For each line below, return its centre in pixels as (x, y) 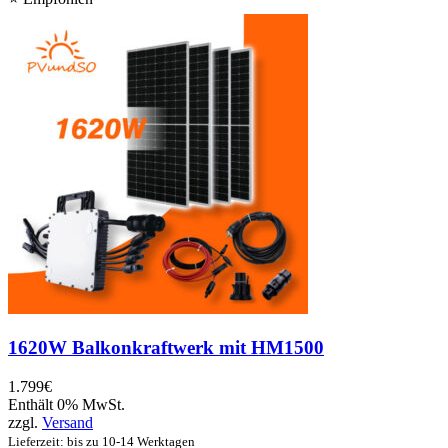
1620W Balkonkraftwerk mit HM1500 (166, 348)
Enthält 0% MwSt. (66, 404)
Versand (67, 422)
